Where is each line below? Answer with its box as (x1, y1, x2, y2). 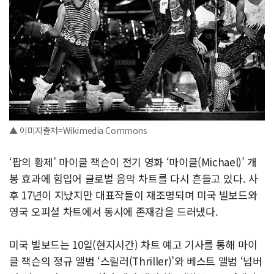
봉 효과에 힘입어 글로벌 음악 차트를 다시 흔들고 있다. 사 (9, 170, 258, 186)
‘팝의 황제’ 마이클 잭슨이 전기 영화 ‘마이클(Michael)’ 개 (9, 154, 257, 169)
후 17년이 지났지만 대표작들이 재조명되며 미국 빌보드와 (9, 187, 257, 202)
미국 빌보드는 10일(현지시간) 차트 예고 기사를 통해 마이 (9, 236, 257, 252)
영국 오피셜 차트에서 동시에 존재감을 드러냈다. (9, 203, 218, 219)
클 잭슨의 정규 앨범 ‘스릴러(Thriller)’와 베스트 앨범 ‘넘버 (9, 253, 262, 268)
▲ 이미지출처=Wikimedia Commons (9, 124, 147, 136)
